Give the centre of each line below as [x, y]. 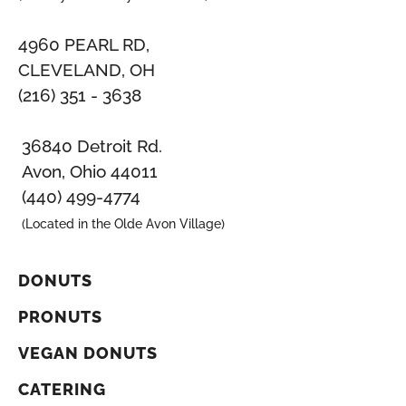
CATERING [62, 389]
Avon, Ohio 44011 [90, 171]
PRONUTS [60, 316]
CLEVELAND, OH [87, 69]
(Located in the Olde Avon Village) [123, 223]
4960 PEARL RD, [84, 44]
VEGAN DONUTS [88, 353]
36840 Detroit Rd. [92, 145]
